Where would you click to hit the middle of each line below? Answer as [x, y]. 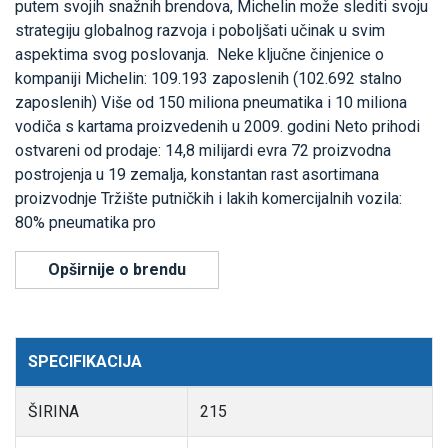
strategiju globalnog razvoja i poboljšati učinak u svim [200, 31]
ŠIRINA [53, 412]
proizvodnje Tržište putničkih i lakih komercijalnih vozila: [208, 199]
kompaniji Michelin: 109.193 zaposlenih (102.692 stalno [208, 79]
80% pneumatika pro [85, 223]
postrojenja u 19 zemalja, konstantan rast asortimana [197, 175]
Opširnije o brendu [117, 270]
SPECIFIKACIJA [85, 362]
